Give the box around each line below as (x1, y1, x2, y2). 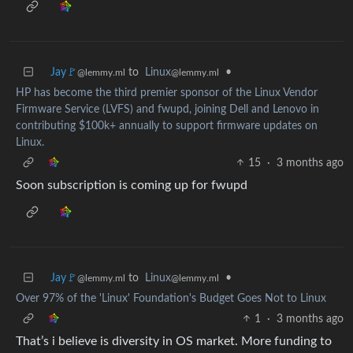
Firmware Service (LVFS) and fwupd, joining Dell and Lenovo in (16, 103, 319, 115)
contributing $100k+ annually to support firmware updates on (16, 120, 318, 132)
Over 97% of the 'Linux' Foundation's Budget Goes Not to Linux (16, 292, 326, 304)
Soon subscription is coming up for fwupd (16, 178, 247, 191)
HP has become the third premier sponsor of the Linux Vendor (16, 87, 318, 98)
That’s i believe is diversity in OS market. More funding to (16, 334, 332, 347)
